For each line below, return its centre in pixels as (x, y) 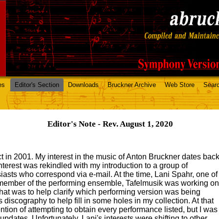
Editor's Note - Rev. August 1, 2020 (110, 124)
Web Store (180, 85)
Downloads (83, 85)
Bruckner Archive (132, 85)
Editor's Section (37, 85)
